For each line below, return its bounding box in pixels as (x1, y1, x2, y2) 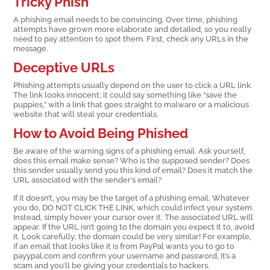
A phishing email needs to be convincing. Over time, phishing (13, 14, 238, 24)
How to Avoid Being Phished (13, 125, 189, 142)
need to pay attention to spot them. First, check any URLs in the (13, 33, 249, 43)
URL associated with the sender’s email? (13, 175, 162, 185)
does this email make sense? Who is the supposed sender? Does (13, 155, 250, 166)
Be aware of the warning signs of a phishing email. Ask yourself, (13, 146, 246, 156)
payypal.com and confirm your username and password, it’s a (13, 250, 236, 260)
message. (13, 43, 49, 53)
